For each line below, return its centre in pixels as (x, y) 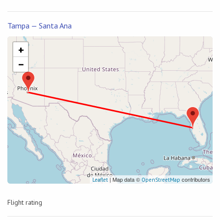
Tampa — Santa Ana (40, 25)
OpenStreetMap (161, 179)
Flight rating (25, 202)
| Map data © (125, 179)
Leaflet (100, 179)
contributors (195, 179)
